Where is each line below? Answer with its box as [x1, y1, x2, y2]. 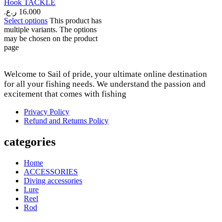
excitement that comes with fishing [4, 89, 126, 99]
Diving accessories [24, 176, 82, 185]
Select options [4, 16, 48, 25]
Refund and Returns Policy [24, 116, 109, 125]
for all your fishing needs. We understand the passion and [4, 79, 206, 89]
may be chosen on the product [4, 34, 98, 43]
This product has [50, 16, 102, 25]
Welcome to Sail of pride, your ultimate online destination [4, 69, 207, 79]
